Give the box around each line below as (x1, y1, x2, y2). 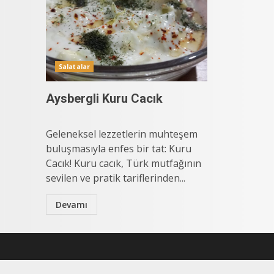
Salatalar (59, 62, 90, 71)
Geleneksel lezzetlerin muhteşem (46, 127, 198, 141)
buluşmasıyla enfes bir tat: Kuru (46, 142, 191, 155)
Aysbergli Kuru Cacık (46, 91, 163, 106)
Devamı (56, 199, 87, 210)
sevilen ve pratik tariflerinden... (46, 171, 185, 185)
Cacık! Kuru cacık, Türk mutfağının (46, 157, 201, 170)
